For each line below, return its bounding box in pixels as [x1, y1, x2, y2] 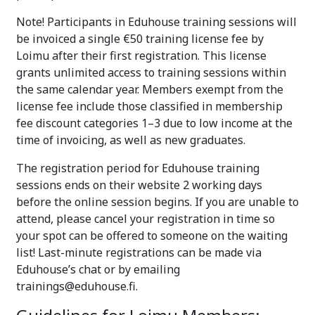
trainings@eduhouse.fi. [16, 278, 141, 294]
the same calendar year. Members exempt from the [16, 81, 283, 97]
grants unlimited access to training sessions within [16, 64, 286, 80]
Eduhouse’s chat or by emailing [16, 261, 180, 277]
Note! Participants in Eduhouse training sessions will [16, 13, 297, 30]
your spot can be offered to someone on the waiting [16, 227, 288, 243]
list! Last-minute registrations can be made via [16, 244, 262, 260]
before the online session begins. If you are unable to [16, 193, 299, 210]
